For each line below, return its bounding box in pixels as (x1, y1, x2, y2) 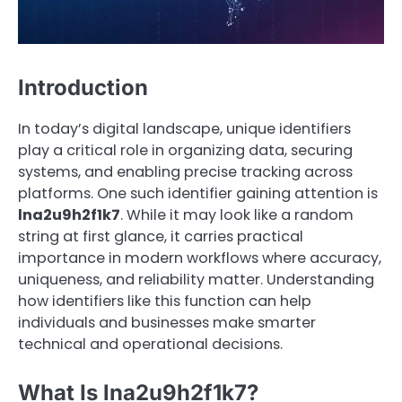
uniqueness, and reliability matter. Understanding (18, 269, 374, 291)
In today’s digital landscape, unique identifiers (18, 118, 351, 140)
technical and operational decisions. (18, 334, 283, 355)
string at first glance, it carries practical (18, 226, 303, 248)
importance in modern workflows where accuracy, (18, 248, 381, 269)
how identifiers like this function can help (18, 291, 311, 312)
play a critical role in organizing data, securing (18, 140, 353, 162)
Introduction (18, 74, 148, 101)
